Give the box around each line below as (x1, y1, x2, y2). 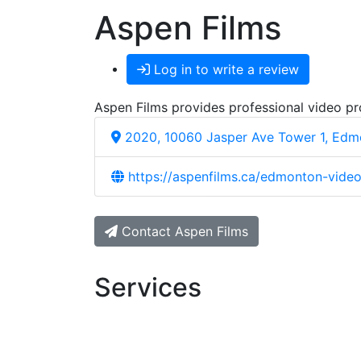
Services (94, 272, 201, 304)
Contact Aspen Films (122, 223, 248, 240)
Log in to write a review (150, 61, 299, 78)
